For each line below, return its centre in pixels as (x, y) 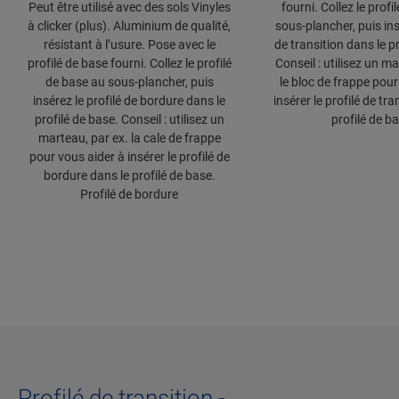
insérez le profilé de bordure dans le (129, 101)
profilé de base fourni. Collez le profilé (129, 64)
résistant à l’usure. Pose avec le (129, 45)
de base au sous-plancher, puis (129, 82)
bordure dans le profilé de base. (129, 176)
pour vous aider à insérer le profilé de (129, 157)
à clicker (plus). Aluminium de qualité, (129, 26)
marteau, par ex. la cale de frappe (129, 138)
